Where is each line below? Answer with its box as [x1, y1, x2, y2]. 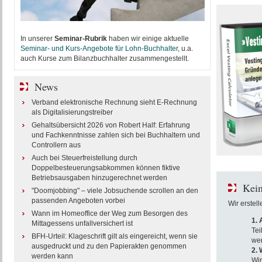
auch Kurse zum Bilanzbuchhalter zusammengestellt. [20, 54, 189, 63]
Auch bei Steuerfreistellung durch [31, 154, 137, 162]
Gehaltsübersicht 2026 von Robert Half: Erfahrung [31, 121, 190, 129]
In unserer [20, 35, 54, 43]
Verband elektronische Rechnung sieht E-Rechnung [31, 98, 197, 106]
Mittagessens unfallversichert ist [31, 219, 133, 227]
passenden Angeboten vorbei [31, 196, 125, 205]
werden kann [31, 252, 73, 260]
